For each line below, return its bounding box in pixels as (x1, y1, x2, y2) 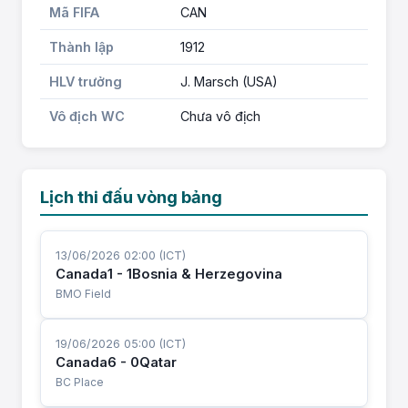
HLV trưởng (49, 74, 122, 89)
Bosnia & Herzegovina (132, 266, 282, 282)
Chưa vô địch (180, 108, 260, 124)
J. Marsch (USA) (180, 74, 278, 89)
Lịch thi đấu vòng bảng (40, 187, 222, 207)
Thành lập (49, 39, 114, 55)
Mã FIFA (49, 5, 99, 20)
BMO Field (56, 287, 111, 301)
